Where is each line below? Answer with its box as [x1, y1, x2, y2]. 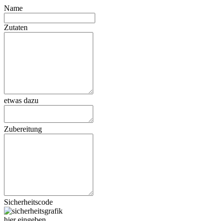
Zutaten [4, 23, 28, 32]
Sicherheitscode [4, 197, 53, 206]
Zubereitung [4, 124, 42, 133]
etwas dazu [4, 96, 38, 105]
